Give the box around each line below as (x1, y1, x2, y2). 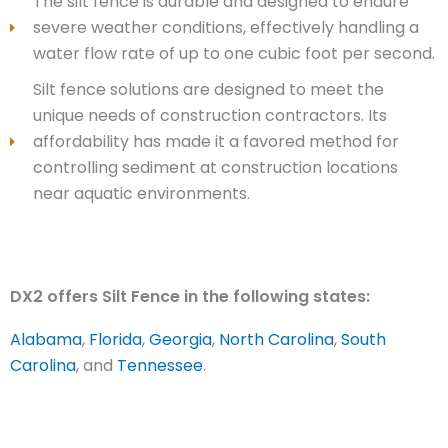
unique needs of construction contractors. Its (32, 104, 387, 128)
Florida (89, 328, 142, 352)
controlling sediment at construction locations (32, 156, 398, 180)
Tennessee (117, 354, 203, 378)
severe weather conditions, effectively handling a (32, 16, 419, 40)
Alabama (10, 328, 82, 352)
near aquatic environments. (32, 182, 250, 206)
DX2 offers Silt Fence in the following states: (10, 285, 370, 309)
